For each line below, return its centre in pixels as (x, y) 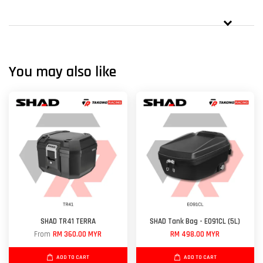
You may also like (63, 72)
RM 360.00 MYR (77, 235)
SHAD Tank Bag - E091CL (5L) (195, 222)
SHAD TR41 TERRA (68, 222)
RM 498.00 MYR (195, 235)
